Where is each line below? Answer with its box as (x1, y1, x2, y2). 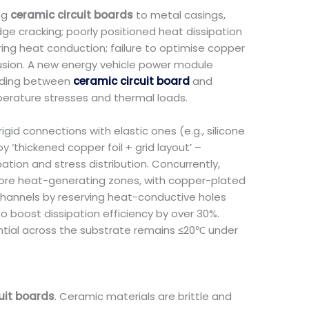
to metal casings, (133, 8, 226, 22)
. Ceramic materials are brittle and (54, 289, 232, 303)
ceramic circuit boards (10, 8, 133, 22)
